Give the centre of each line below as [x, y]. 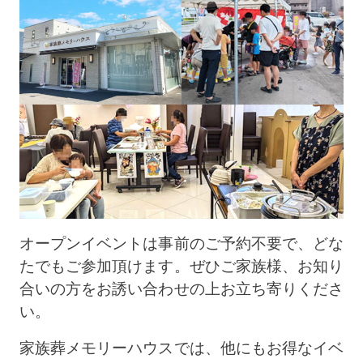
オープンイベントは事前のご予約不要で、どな [181, 244]
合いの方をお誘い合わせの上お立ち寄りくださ [181, 289]
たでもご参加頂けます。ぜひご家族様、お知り [181, 267]
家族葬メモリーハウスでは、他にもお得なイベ [181, 348]
